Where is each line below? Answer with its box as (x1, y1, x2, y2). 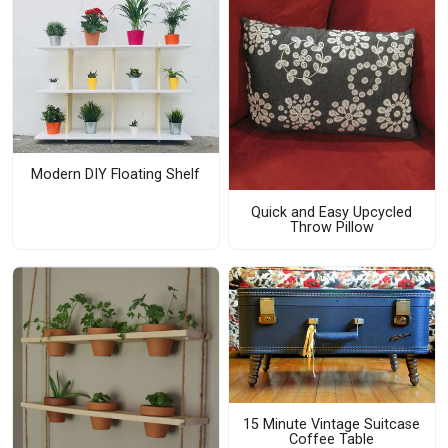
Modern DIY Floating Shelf (31, 166, 201, 184)
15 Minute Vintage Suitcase (243, 416, 421, 434)
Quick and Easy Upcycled (251, 203, 413, 221)
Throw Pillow (289, 218, 374, 236)
